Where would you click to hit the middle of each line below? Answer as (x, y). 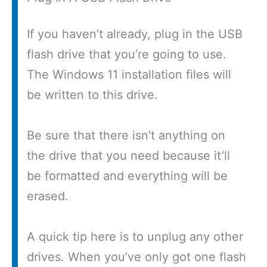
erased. (48, 196)
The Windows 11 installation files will (129, 74)
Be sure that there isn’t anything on (126, 135)
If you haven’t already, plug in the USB (135, 34)
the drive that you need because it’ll (128, 155)
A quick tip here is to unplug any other (135, 236)
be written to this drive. (92, 94)
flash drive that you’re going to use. (127, 54)
